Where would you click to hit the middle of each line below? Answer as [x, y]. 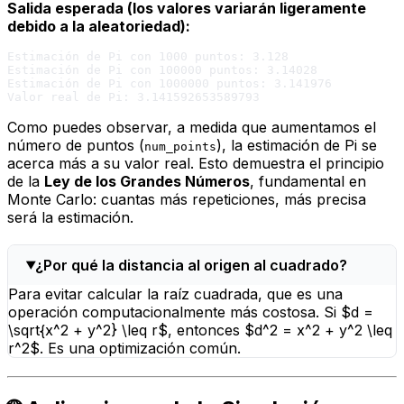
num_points [180, 147]
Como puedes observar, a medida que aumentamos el [192, 128]
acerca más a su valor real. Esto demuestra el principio [196, 164]
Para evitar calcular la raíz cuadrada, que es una [175, 294]
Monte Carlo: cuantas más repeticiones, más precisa [187, 200]
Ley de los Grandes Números [147, 182]
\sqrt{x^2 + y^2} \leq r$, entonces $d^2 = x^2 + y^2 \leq [200, 331]
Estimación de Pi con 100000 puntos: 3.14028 [162, 70]
